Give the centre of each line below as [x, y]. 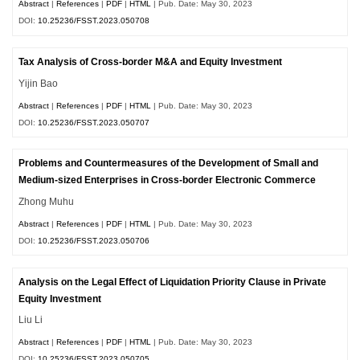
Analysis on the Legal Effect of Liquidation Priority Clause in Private [173, 282]
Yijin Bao [39, 83]
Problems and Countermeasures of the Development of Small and [169, 164]
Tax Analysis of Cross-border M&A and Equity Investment [151, 62]
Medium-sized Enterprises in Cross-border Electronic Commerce [168, 180]
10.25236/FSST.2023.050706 [94, 240]
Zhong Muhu [47, 202]
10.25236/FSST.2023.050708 [94, 21]
